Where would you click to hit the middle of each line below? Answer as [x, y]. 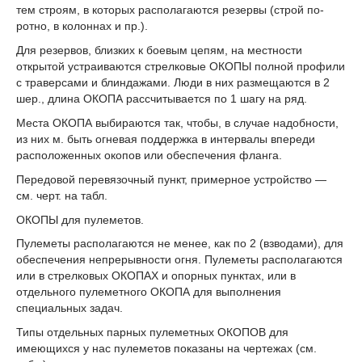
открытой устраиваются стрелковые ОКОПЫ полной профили [181, 67]
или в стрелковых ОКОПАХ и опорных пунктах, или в [156, 276]
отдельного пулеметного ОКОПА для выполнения [149, 292]
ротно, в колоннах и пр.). [82, 26]
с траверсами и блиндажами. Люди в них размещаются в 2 [173, 83]
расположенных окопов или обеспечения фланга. [149, 155]
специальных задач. [69, 308]
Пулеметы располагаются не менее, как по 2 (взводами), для [180, 244]
